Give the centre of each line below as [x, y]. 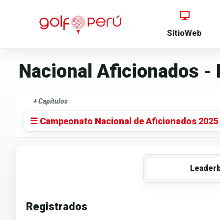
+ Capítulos [51, 101]
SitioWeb [184, 33]
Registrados [57, 207]
